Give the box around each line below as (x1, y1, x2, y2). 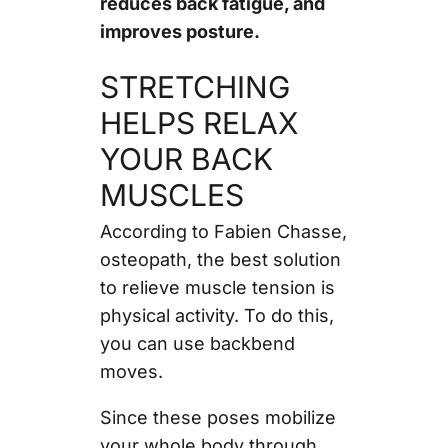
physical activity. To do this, (99, 305, 334, 327)
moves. (99, 361, 168, 383)
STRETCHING (99, 69, 290, 106)
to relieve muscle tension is (99, 277, 335, 299)
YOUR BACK (99, 141, 273, 178)
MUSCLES (99, 177, 252, 214)
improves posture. (99, 21, 260, 43)
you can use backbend (99, 333, 295, 355)
